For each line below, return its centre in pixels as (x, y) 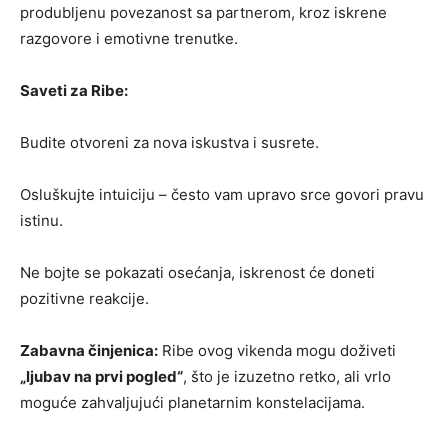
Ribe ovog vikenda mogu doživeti (277, 350)
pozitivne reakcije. (84, 298)
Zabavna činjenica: (89, 350)
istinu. (41, 220)
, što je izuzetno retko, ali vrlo (287, 376)
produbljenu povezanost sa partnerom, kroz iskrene (203, 12)
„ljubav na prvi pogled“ (101, 376)
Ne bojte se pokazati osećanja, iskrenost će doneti (197, 272)
